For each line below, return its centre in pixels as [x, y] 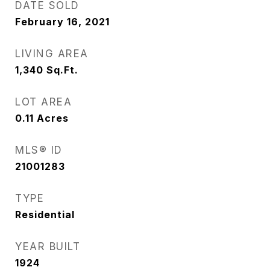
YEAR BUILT [48, 246]
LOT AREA [43, 102]
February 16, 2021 [62, 22]
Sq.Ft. [62, 70]
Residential [45, 215]
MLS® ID [39, 150]
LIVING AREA [52, 54]
